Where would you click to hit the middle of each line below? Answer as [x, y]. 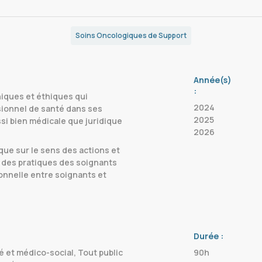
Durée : [208, 236]
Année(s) [213, 80]
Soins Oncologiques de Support [131, 35]
